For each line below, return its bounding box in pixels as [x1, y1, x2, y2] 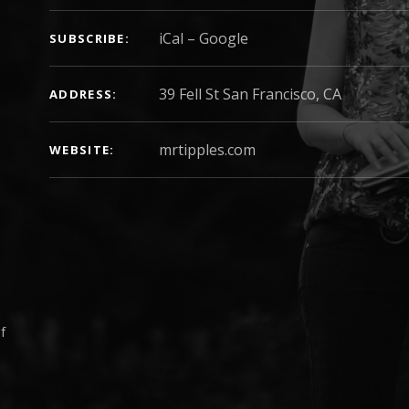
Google [199, 28, 248, 48]
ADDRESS [49, 86, 113, 102]
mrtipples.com [159, 140, 256, 160]
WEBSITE [49, 142, 110, 158]
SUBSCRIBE [49, 30, 125, 47]
